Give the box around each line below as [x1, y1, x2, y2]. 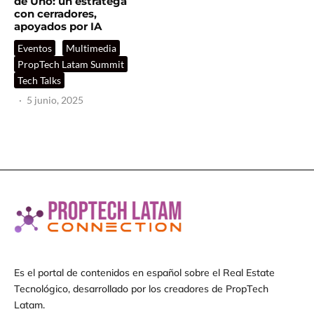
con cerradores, [14, 6, 97, 20]
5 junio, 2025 [27, 93, 83, 106]
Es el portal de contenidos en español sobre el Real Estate [14, 266, 275, 280]
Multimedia [66, 41, 116, 54]
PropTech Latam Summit [18, 57, 124, 70]
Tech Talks [18, 74, 61, 86]
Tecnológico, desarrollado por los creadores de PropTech [14, 282, 268, 296]
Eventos [18, 41, 52, 54]
